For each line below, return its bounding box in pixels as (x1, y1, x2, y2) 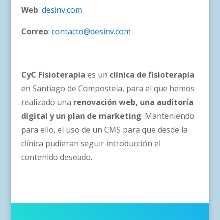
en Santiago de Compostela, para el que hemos (21, 82, 194, 94)
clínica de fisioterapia (109, 69, 194, 80)
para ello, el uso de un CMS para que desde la (21, 124, 188, 135)
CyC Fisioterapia (21, 69, 85, 80)
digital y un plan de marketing (21, 110, 141, 121)
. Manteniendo (141, 110, 194, 121)
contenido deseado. (21, 151, 92, 163)
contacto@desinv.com (51, 26, 131, 37)
